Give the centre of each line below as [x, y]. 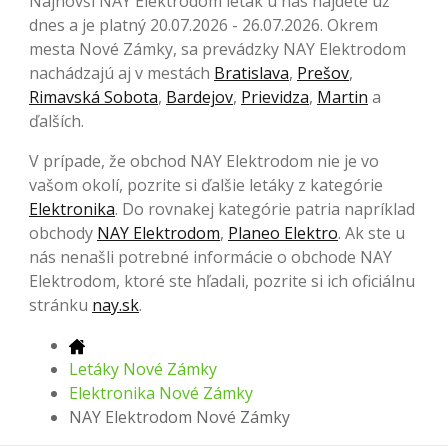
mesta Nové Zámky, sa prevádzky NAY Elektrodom [217, 49]
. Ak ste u [371, 233]
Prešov [323, 73]
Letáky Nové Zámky [143, 369]
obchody [63, 233]
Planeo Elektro [283, 233]
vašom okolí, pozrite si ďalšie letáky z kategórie [206, 185]
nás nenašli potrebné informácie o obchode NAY [210, 257]
